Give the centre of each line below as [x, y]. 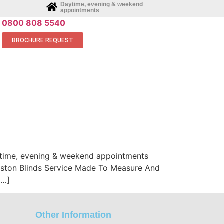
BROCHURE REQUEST [43, 40]
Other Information [73, 215]
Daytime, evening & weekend [102, 4]
